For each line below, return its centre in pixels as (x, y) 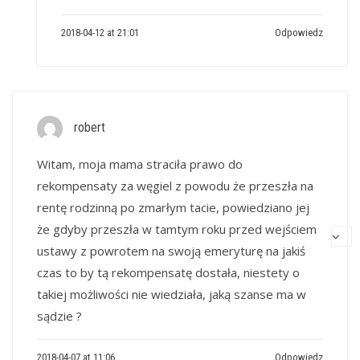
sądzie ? (59, 315)
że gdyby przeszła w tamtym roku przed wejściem (177, 229)
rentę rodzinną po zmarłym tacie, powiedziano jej (173, 207)
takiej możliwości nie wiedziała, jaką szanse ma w (172, 294)
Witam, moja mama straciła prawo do (140, 164)
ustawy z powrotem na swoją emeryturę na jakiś (171, 250)
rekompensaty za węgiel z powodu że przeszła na (175, 185)
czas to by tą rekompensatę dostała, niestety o (168, 272)
